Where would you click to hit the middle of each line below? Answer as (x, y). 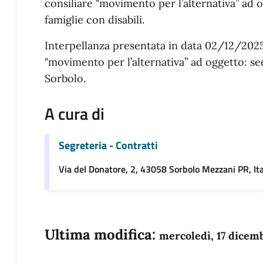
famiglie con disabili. (94, 20)
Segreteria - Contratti (108, 146)
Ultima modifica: (102, 235)
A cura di (74, 114)
